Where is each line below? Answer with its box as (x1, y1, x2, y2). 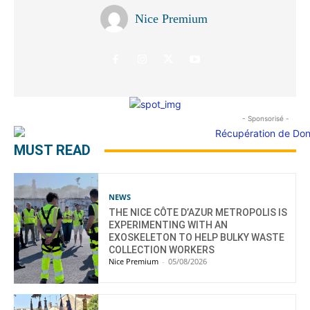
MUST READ (14, 142, 91, 159)
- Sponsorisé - (242, 114, 289, 123)
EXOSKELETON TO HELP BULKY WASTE (109, 232, 285, 244)
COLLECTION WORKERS (109, 244, 215, 256)
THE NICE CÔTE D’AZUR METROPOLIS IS (109, 207, 288, 219)
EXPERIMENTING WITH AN (109, 219, 228, 231)
